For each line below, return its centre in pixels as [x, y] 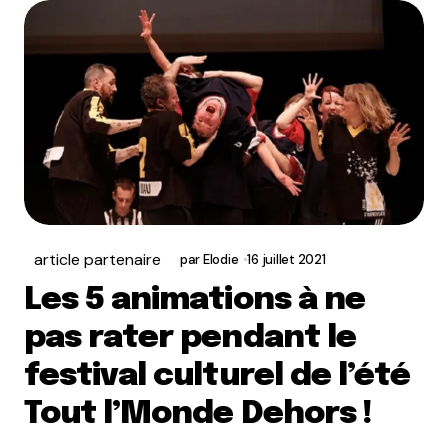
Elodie [220, 259]
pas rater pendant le [190, 338]
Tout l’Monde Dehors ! [198, 414]
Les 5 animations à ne [194, 300]
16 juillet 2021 [286, 259]
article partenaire [97, 259]
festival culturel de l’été [217, 376]
